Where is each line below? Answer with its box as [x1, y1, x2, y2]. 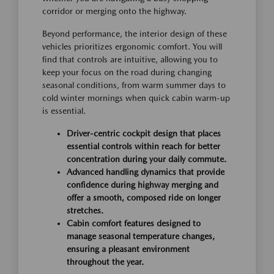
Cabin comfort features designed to [67, 218, 201, 228]
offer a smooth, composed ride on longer [67, 193, 221, 202]
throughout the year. [67, 257, 144, 267]
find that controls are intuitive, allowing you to [42, 54, 218, 64]
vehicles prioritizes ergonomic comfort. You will [42, 42, 222, 51]
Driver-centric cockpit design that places [67, 128, 221, 138]
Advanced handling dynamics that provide [67, 167, 224, 177]
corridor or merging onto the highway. [42, 6, 187, 16]
